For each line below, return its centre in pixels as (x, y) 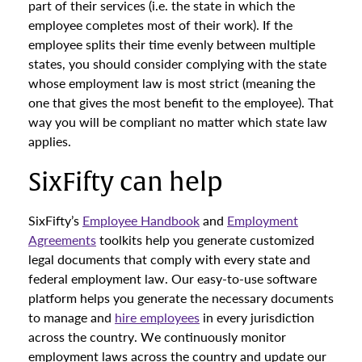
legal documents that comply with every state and (169, 259)
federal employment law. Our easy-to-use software (173, 278)
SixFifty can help (126, 183)
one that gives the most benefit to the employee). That (181, 102)
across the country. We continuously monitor (157, 337)
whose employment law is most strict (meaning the (172, 83)
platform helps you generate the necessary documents (181, 298)
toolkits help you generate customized (205, 240)
